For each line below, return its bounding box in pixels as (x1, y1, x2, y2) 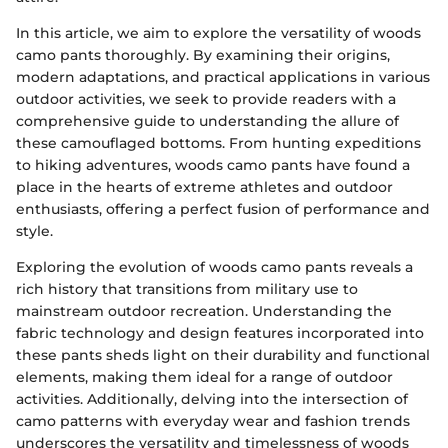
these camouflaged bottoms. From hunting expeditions (16, 134, 421, 152)
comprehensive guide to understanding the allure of (16, 112, 399, 130)
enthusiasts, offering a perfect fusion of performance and (16, 200, 430, 218)
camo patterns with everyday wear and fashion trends (16, 412, 410, 430)
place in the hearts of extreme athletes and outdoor (16, 178, 393, 196)
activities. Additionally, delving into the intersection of (16, 390, 408, 408)
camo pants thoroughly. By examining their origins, (16, 46, 390, 64)
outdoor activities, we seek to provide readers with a (16, 90, 396, 108)
